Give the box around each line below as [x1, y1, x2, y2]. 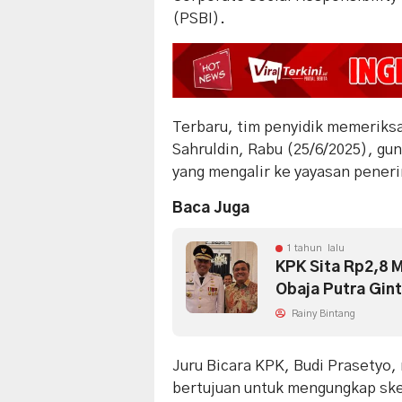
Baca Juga [172, 200, 249, 216]
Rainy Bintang [289, 309, 355, 319]
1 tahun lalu [286, 243, 345, 254]
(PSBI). [172, 11, 225, 27]
